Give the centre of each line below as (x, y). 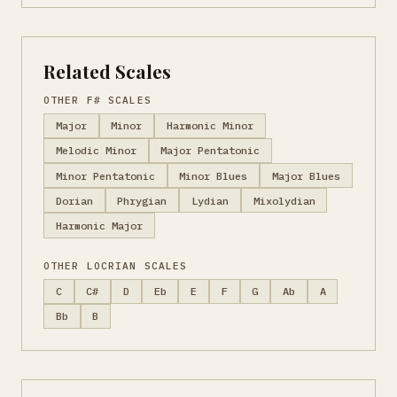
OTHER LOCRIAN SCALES (116, 265)
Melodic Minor (96, 151)
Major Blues (306, 175)
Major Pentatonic (210, 151)
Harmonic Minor (210, 126)
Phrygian (142, 200)
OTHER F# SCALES (97, 100)
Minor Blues (214, 175)
